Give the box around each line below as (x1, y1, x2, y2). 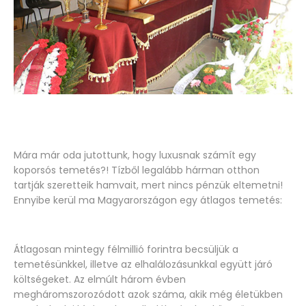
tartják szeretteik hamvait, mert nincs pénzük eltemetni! (14, 178, 283, 193)
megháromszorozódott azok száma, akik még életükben (14, 288, 283, 302)
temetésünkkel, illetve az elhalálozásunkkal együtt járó (14, 258, 273, 272)
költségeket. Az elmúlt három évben (14, 273, 186, 287)
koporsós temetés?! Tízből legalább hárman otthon (14, 163, 260, 178)
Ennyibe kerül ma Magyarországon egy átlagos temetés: (14, 193, 282, 208)
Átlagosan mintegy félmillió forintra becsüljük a (14, 242, 238, 257)
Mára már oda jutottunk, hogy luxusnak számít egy (14, 148, 256, 163)
